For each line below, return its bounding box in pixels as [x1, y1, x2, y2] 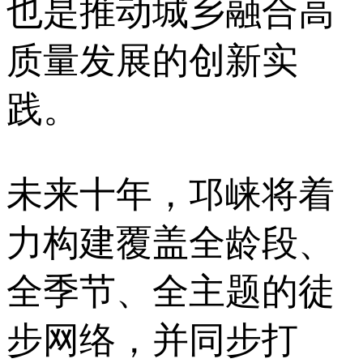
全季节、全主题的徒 [6, 271, 335, 312]
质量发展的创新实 [6, 41, 298, 82]
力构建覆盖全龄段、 [6, 223, 335, 263]
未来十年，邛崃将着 [6, 174, 335, 215]
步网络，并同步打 [6, 320, 298, 361]
